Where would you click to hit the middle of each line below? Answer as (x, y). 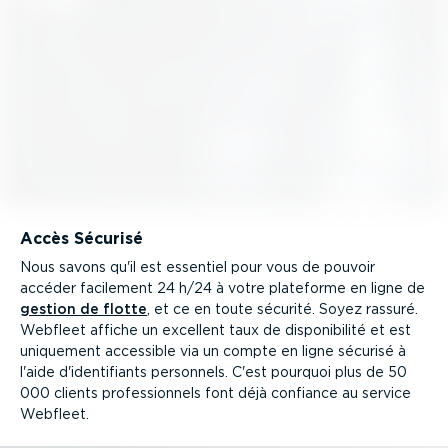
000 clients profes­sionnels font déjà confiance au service (215, 393)
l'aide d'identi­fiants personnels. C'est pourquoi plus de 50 (213, 372)
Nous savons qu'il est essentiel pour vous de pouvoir (197, 267)
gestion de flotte (83, 309)
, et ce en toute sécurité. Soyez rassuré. (282, 309)
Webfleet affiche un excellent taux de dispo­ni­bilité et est (215, 330)
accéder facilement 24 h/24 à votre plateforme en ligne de (222, 288)
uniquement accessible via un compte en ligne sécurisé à (213, 351)
